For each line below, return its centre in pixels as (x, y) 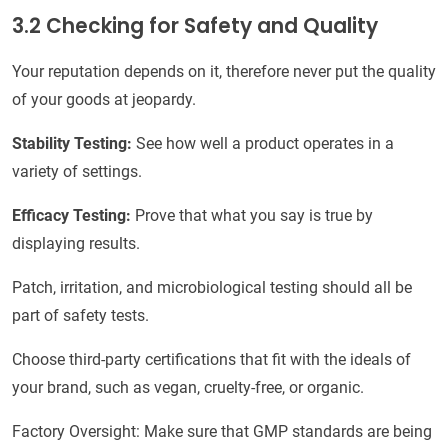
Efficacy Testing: (71, 216)
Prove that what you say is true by (252, 216)
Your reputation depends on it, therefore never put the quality (224, 72)
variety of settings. (77, 172)
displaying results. (76, 244)
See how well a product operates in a (265, 144)
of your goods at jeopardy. (104, 100)
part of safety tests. (80, 316)
